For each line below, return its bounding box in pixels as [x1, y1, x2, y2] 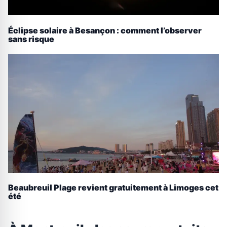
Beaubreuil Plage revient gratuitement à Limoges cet [8, 182, 218, 193]
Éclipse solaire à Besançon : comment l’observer [8, 25, 202, 35]
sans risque [8, 33, 54, 44]
